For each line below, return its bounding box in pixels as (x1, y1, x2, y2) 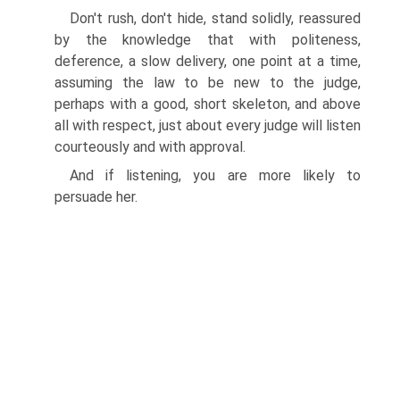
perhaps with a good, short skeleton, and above (54, 96, 361, 112)
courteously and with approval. (54, 138, 246, 155)
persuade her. (54, 188, 137, 205)
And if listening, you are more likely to (70, 167, 361, 184)
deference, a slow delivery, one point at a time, (54, 53, 361, 70)
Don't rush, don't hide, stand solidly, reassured (70, 10, 361, 27)
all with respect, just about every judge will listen (54, 117, 361, 134)
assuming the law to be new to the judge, (54, 74, 361, 91)
